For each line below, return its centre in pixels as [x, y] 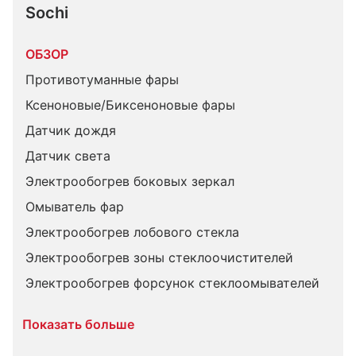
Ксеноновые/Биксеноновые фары [130, 105]
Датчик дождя [71, 130]
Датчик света [68, 156]
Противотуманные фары [102, 79]
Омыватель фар [75, 207]
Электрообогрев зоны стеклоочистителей [159, 257]
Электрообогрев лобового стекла [132, 232]
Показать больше [78, 324]
